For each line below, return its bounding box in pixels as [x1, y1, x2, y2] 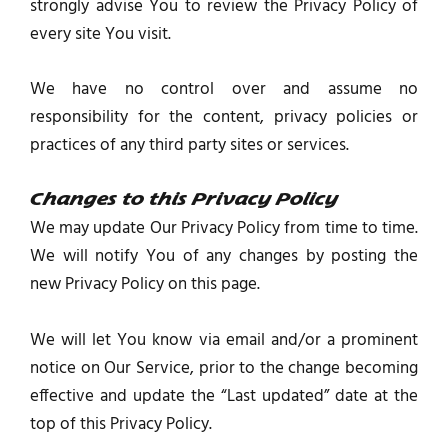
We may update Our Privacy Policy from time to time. [30, 215, 418, 243]
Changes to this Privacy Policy [30, 192, 338, 210]
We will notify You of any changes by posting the [30, 243, 418, 271]
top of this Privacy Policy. [30, 410, 212, 438]
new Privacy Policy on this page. [30, 271, 260, 299]
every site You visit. [30, 21, 171, 49]
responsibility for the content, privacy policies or [30, 104, 418, 132]
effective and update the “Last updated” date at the [30, 382, 418, 410]
